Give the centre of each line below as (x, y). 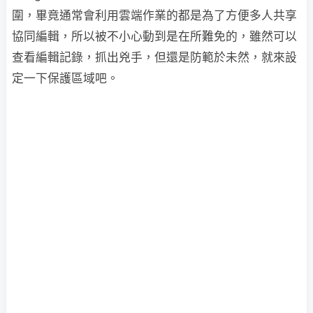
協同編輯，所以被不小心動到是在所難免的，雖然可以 (154, 36)
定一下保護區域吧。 (65, 78)
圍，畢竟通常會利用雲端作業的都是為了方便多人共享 (154, 15)
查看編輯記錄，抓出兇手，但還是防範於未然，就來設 (154, 57)
